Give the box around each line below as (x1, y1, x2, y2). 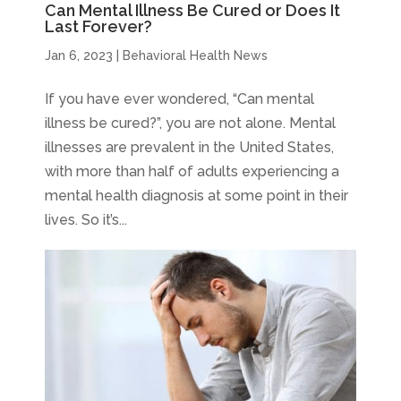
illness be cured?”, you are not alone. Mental (45, 115, 336, 132)
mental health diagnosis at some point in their (45, 187, 348, 204)
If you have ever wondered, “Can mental (45, 90, 314, 107)
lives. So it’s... (45, 211, 127, 228)
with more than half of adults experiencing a (45, 163, 339, 180)
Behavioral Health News (123, 48, 268, 63)
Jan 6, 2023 (45, 48, 113, 63)
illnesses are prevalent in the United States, (45, 139, 334, 156)
